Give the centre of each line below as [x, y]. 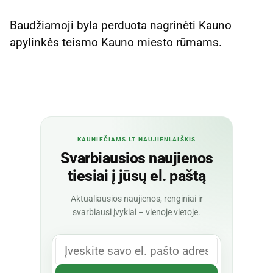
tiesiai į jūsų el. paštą [136, 175]
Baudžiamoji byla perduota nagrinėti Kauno [121, 25]
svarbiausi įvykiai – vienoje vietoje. [136, 212]
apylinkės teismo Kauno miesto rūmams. [116, 42]
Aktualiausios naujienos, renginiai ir [136, 198]
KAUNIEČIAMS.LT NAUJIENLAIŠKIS [136, 139]
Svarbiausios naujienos [136, 158]
